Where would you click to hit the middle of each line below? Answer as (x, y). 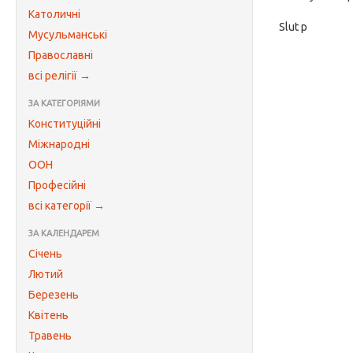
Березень (54, 295)
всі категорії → (67, 206)
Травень (50, 336)
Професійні (57, 185)
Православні (61, 55)
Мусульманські (68, 35)
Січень (45, 254)
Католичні (54, 14)
